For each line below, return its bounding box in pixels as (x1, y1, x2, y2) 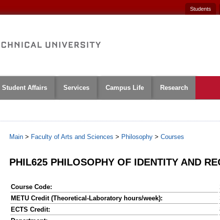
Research (160, 84, 188, 91)
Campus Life (106, 84, 144, 91)
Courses (161, 133, 184, 140)
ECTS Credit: (11, 206, 50, 213)
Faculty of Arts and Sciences (31, 133, 113, 140)
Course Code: (11, 183, 52, 191)
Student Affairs (2, 84, 47, 91)
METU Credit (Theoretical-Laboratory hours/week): (11, 194, 163, 202)
